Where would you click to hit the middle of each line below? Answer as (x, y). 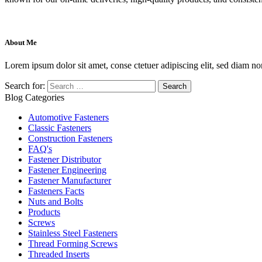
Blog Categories (35, 97)
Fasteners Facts (56, 191)
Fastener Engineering (67, 170)
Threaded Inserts (59, 254)
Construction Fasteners (70, 138)
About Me (21, 42)
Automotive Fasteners (68, 117)
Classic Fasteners (60, 127)
